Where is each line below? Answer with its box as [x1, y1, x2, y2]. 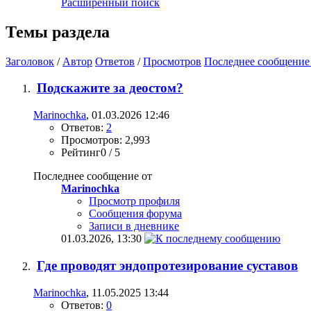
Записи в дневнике [89, 220, 179, 233]
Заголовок [6, 55, 54, 67]
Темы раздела [6, 22, 110, 41]
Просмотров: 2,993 [61, 134, 150, 146]
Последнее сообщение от [33, 170, 152, 183]
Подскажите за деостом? [37, 81, 183, 96]
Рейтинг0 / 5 [61, 146, 120, 159]
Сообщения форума [89, 208, 182, 220]
